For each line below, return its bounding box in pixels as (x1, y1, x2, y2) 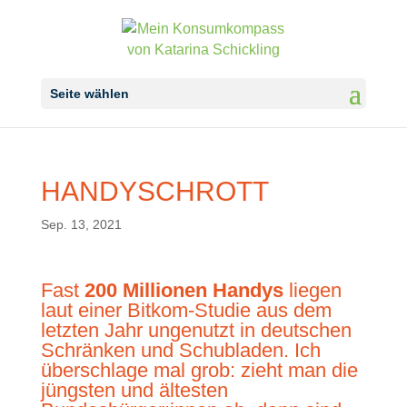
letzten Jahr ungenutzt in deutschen (40, 319, 352, 342)
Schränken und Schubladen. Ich (40, 339, 321, 362)
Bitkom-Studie (126, 299, 251, 322)
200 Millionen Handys (84, 279, 283, 302)
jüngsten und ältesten (40, 379, 228, 402)
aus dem (250, 299, 332, 322)
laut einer (40, 299, 127, 322)
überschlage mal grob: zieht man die (40, 359, 358, 382)
